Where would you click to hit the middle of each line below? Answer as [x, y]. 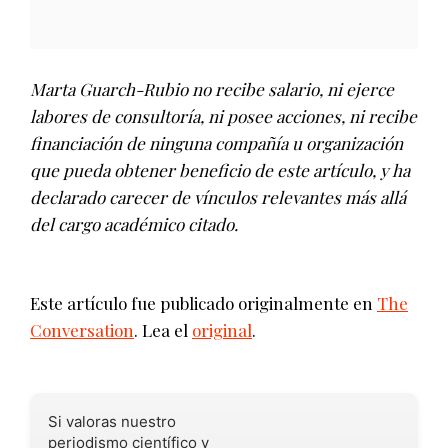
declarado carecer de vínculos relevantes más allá [218, 197]
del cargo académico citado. [134, 224]
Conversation [82, 330]
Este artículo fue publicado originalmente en [203, 303]
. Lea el [163, 330]
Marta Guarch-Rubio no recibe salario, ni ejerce [212, 89]
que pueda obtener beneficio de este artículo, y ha [220, 170]
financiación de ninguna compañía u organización [216, 143]
